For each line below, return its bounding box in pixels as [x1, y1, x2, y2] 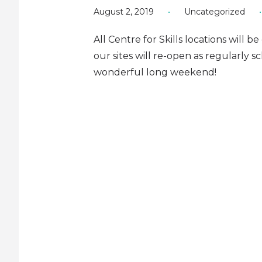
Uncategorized [184, 6, 245, 17]
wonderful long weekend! [94, 66, 216, 78]
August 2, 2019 [94, 6, 154, 17]
